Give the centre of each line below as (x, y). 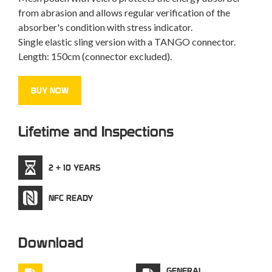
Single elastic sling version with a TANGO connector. (127, 42)
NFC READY (71, 198)
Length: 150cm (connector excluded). (95, 56)
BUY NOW (50, 90)
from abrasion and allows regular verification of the (124, 12)
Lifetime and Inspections (96, 131)
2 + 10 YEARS (75, 168)
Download (51, 243)
